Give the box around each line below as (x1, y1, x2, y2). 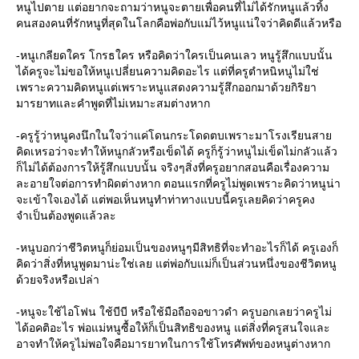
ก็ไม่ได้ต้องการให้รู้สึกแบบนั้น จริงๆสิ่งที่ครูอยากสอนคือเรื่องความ (16, 161, 329, 174)
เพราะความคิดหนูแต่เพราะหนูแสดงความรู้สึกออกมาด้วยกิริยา (16, 81, 317, 94)
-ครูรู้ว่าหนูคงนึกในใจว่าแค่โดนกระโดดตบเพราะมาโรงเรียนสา (16, 129, 332, 142)
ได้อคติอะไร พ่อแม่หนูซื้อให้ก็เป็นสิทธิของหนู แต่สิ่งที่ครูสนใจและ (16, 321, 330, 334)
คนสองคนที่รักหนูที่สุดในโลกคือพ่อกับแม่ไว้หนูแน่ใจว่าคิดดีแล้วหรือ (16, 17, 341, 30)
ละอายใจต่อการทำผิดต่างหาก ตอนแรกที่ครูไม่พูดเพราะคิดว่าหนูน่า (16, 177, 341, 190)
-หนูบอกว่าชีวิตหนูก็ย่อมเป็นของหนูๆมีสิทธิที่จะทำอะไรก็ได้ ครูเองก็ (16, 241, 338, 254)
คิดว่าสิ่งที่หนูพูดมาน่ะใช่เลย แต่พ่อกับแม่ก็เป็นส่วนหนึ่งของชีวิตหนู (16, 257, 337, 270)
